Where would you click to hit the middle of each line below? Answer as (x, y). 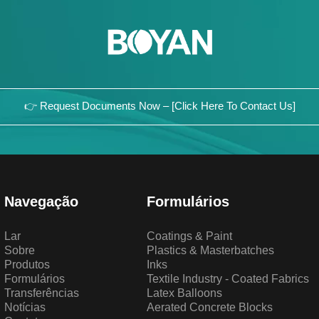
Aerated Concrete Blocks (209, 307)
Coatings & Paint (189, 236)
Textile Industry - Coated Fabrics (228, 279)
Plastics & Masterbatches (210, 250)
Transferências (42, 293)
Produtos (27, 265)
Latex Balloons (184, 293)
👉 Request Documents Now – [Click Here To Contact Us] (159, 106)
